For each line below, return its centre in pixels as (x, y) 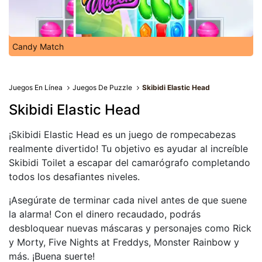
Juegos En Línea (36, 87)
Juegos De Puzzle (103, 87)
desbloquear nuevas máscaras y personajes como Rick (130, 228)
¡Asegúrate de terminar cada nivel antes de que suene (128, 200)
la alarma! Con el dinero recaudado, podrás (105, 214)
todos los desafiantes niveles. (74, 177)
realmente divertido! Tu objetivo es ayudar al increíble (128, 149)
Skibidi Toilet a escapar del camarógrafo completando (130, 163)
